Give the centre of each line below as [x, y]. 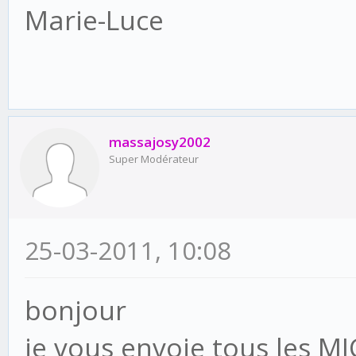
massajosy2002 [160, 141]
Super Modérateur [154, 159]
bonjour [75, 310]
